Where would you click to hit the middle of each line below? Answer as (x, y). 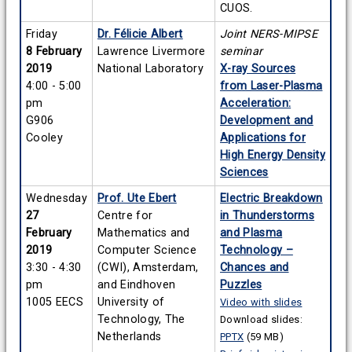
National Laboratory (151, 69)
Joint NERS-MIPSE (269, 35)
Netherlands (130, 337)
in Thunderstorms (268, 216)
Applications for (263, 138)
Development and (267, 121)
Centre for (125, 216)
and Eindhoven (137, 285)
